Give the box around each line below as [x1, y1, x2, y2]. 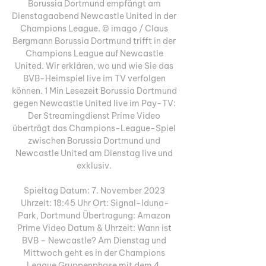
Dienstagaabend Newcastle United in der [12, 10, 176, 21]
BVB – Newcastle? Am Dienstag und [22, 235, 166, 246]
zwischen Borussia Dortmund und [28, 135, 160, 146]
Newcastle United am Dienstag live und [15, 147, 173, 159]
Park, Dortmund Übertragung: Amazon [18, 210, 170, 221]
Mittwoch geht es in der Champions [23, 247, 165, 258]
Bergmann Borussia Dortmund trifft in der [12, 35, 176, 46]
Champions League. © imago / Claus [20, 23, 168, 34]
